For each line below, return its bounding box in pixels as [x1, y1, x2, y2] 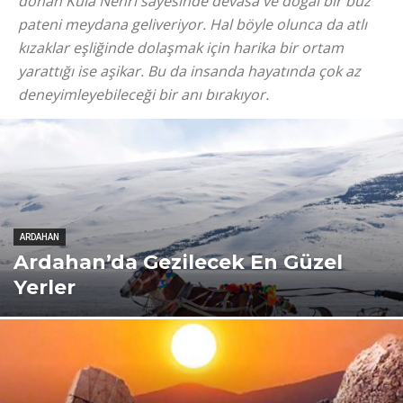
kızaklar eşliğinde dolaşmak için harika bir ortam [18, 38, 344, 58]
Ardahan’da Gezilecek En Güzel [13, 250, 343, 274]
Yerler [13, 275, 76, 300]
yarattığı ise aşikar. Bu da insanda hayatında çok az [18, 61, 361, 81]
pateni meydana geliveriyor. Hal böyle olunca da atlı [18, 14, 367, 34]
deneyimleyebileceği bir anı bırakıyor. [18, 85, 269, 104]
